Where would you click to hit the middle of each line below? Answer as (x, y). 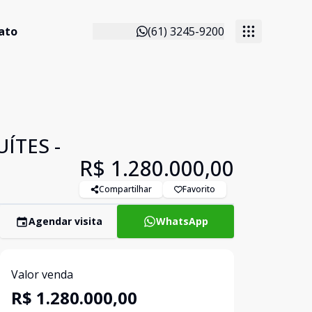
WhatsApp (182, 221)
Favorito (199, 189)
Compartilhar (125, 189)
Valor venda (42, 274)
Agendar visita (65, 221)
